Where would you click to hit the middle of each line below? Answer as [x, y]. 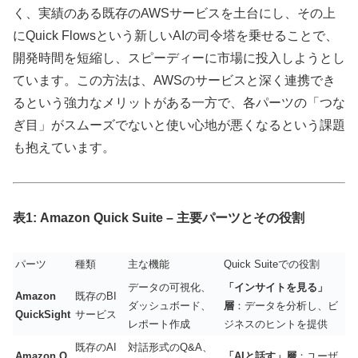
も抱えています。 [64, 148]
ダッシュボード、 [169, 305]
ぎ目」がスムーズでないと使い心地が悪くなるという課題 [179, 125]
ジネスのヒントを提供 [276, 324]
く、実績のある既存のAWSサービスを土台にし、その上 [174, 14]
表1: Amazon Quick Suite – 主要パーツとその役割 [159, 217]
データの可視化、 [169, 287]
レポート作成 [159, 324]
